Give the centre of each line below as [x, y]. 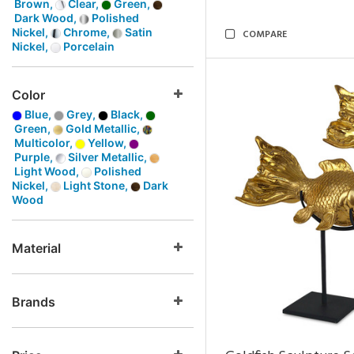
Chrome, [87, 32]
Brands [34, 302]
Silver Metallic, [107, 157]
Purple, [34, 157]
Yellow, [107, 143]
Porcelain [88, 46]
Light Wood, [47, 171]
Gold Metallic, [103, 128]
